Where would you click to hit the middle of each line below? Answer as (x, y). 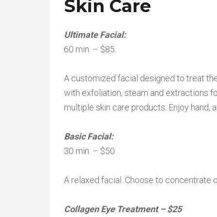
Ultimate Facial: (96, 35)
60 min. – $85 (89, 49)
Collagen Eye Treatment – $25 (123, 209)
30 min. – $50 (89, 151)
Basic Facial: (90, 136)
